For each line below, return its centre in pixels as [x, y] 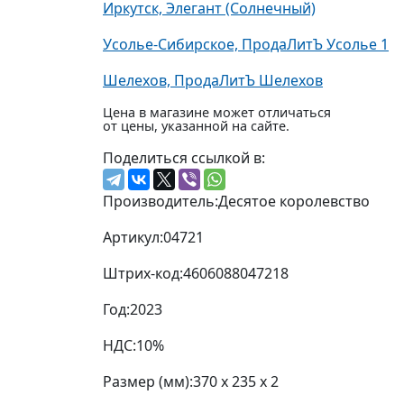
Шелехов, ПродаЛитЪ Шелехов [213, 81]
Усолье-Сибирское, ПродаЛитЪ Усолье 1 [246, 45]
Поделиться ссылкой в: [184, 158]
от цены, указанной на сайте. [196, 126]
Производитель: [161, 202]
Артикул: [133, 238]
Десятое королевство [294, 202]
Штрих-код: [143, 274]
